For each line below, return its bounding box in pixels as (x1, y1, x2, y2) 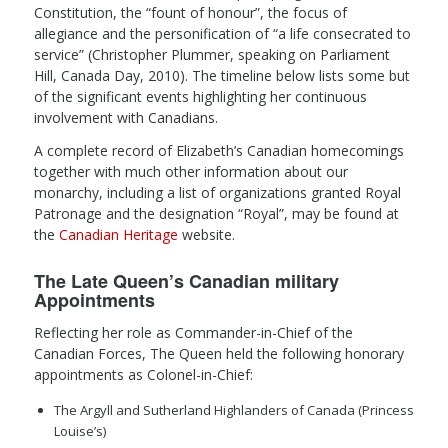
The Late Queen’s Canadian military (33, 268, 339, 295)
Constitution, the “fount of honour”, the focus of (33, 3, 347, 23)
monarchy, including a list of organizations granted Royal (33, 183, 401, 203)
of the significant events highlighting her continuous (33, 87, 367, 107)
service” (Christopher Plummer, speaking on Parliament (33, 45, 390, 65)
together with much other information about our (33, 162, 348, 182)
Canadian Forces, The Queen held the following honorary (33, 344, 404, 364)
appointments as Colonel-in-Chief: (33, 365, 253, 385)
